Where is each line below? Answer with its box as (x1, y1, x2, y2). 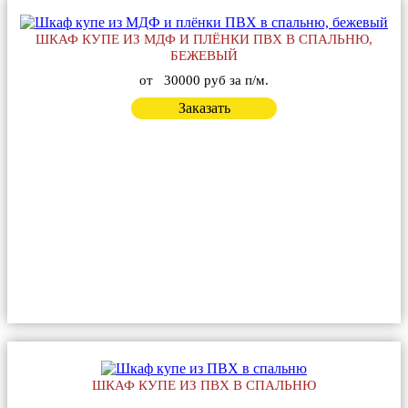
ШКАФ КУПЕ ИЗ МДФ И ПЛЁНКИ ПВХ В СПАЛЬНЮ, (36, 31, 372, 46)
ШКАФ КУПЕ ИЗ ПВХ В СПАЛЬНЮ (92, 377, 316, 393)
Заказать (178, 99, 230, 116)
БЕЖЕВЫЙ (170, 47, 238, 63)
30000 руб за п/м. (164, 72, 269, 87)
